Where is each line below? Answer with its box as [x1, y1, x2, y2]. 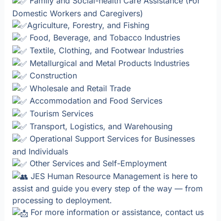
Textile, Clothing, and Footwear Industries [27, 45, 184, 55]
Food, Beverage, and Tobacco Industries [27, 33, 180, 43]
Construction [27, 71, 77, 81]
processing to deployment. [12, 195, 112, 206]
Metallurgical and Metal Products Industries [27, 58, 189, 68]
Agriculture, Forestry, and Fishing [27, 20, 149, 30]
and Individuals [12, 146, 68, 156]
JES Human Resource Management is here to [28, 171, 198, 181]
